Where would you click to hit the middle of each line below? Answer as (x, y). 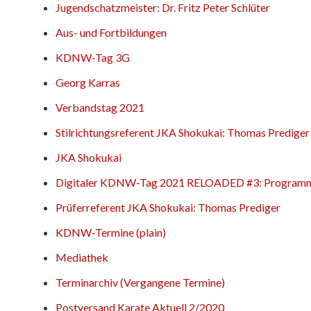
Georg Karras (88, 82)
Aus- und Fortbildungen (111, 32)
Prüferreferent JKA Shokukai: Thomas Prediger (168, 207)
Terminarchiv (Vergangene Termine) (140, 282)
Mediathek (82, 257)
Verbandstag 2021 (100, 107)
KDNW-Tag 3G (93, 57)
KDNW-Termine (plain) (111, 232)
